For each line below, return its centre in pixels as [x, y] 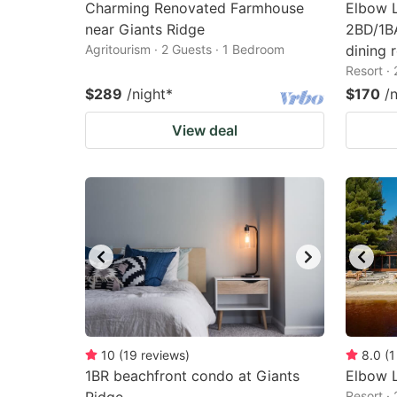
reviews [163, 355]
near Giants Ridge [145, 29]
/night [146, 94]
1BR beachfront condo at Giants [192, 376]
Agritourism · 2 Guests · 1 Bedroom [185, 49]
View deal [205, 130]
